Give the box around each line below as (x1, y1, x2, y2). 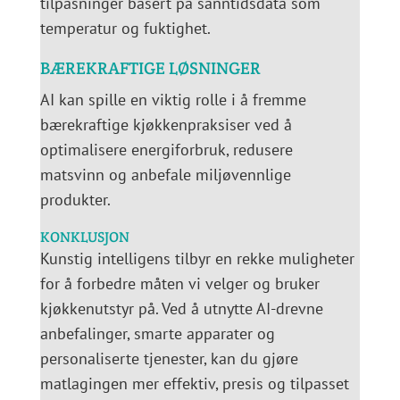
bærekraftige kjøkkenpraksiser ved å (39, 114, 292, 136)
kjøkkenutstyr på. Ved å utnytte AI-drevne (39, 298, 323, 320)
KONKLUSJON (39, 228, 129, 247)
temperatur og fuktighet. (39, 18, 211, 39)
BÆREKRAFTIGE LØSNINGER (39, 57, 261, 79)
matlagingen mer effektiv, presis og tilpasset (39, 373, 349, 395)
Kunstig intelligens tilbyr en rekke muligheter (39, 248, 354, 270)
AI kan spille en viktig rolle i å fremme (39, 89, 306, 111)
